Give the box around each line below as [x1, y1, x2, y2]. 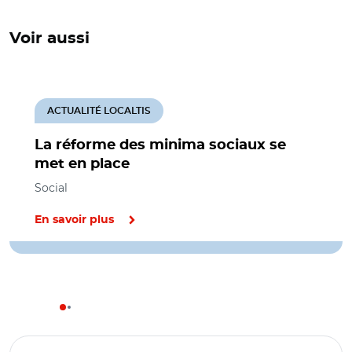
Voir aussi [9, 31, 90, 46]
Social [35, 181, 68, 195]
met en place [35, 157, 130, 171]
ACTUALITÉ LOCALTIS [47, 106, 151, 115]
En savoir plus [35, 214, 114, 225]
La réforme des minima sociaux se [35, 138, 286, 152]
